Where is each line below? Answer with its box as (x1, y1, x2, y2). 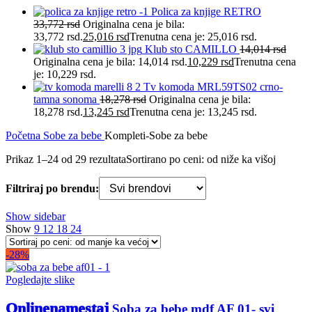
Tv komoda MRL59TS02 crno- (143, 81, 283, 93)
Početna (6, 130, 43, 142)
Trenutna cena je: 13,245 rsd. (130, 106, 257, 118)
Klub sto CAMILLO (145, 43, 240, 56)
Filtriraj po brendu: (6, 182, 99, 195)
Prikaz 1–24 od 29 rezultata (6, 153, 126, 166)
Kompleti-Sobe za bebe (104, 130, 208, 142)
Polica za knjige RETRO (151, 6, 261, 18)
